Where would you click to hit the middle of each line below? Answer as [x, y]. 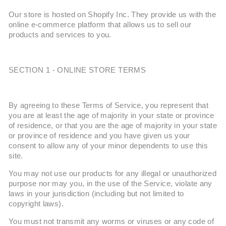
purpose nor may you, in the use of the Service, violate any [110, 184]
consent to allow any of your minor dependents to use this [108, 146]
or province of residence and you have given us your [99, 136]
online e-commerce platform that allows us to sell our [100, 25]
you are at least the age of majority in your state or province [111, 116]
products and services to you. [60, 35]
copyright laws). [36, 204]
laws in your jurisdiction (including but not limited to [96, 194]
